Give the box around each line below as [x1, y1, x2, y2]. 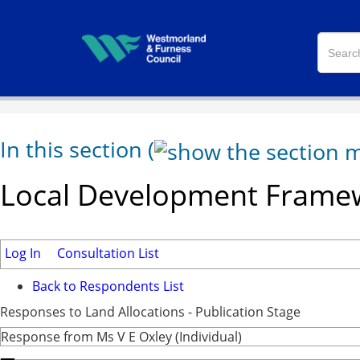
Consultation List [57, 244, 159, 263]
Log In [5, 244, 41, 263]
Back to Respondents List [32, 277, 184, 296]
